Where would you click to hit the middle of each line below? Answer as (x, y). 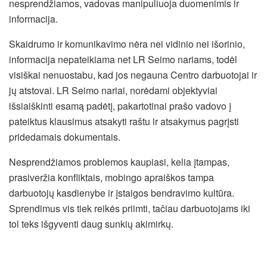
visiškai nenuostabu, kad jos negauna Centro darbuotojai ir (133, 74)
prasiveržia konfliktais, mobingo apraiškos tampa (111, 177)
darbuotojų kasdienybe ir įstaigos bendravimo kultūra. (122, 193)
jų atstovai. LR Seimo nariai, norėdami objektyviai (113, 90)
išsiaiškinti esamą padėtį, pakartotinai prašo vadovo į (120, 105)
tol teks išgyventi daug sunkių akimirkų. (91, 223)
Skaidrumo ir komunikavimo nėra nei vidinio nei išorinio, (127, 44)
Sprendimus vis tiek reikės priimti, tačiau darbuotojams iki (130, 208)
